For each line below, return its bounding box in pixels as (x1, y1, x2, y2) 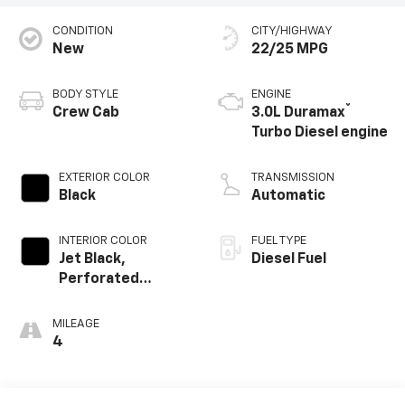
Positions (58, 351, 125, 366)
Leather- (58, 291, 122, 306)
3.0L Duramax (251, 105, 345, 120)
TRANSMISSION (251, 171, 334, 184)
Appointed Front (58, 311, 174, 326)
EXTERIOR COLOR (58, 171, 150, 184)
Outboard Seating (58, 331, 183, 346)
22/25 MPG (251, 42, 328, 57)
